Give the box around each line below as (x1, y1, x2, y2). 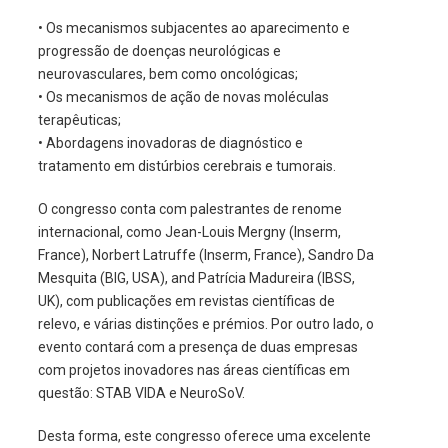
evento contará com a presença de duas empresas (37, 338, 358, 355)
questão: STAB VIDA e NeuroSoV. (37, 384, 245, 401)
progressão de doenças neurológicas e (37, 42, 281, 59)
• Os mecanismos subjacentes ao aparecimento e (37, 19, 350, 36)
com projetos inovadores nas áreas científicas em (37, 361, 350, 378)
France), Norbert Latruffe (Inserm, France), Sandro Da (37, 246, 374, 263)
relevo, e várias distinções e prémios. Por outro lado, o (37, 315, 374, 332)
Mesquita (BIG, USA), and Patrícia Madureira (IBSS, (37, 269, 355, 286)
